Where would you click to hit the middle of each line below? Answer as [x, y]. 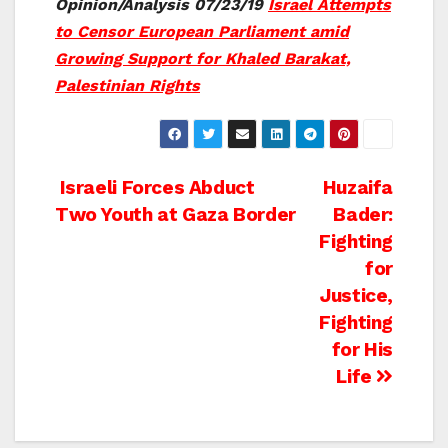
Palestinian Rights [127, 86]
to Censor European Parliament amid [202, 32]
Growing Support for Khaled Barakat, [203, 59]
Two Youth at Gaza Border [175, 215]
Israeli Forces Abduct [155, 188]
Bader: [363, 215]
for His [362, 350]
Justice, [356, 296]
